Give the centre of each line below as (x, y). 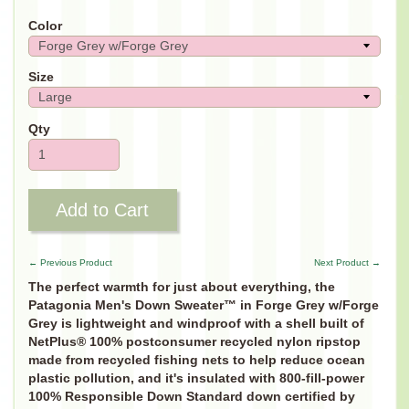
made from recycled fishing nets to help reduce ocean (196, 360)
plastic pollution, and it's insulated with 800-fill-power (196, 378)
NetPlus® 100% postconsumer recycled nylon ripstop (194, 341)
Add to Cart (103, 210)
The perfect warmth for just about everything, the (181, 287)
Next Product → (348, 262)
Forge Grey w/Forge (317, 305)
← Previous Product (70, 262)
